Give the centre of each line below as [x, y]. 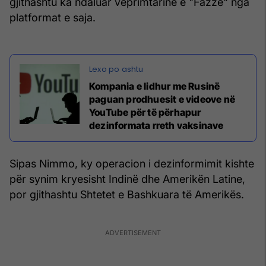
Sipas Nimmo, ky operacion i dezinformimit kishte [132, 163]
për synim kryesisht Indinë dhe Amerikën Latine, [127, 179]
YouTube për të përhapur [145, 112]
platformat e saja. [53, 17]
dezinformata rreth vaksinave [156, 125]
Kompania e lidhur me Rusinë [155, 86]
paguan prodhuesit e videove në [162, 99]
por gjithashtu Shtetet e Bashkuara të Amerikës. [127, 194]
